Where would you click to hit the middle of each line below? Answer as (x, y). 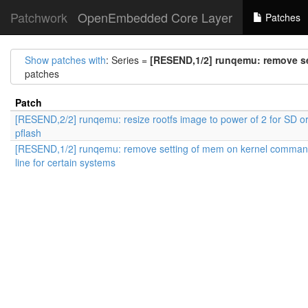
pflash (28, 133)
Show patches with (65, 60)
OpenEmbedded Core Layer (155, 17)
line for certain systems (65, 162)
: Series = (128, 60)
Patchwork (39, 17)
